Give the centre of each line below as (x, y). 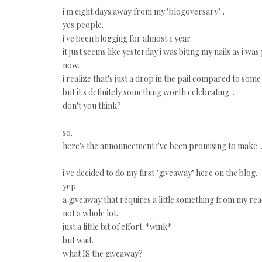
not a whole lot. (90, 213)
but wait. (78, 240)
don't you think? (92, 106)
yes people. (83, 25)
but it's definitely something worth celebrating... (149, 92)
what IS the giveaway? (103, 254)
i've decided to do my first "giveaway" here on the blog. (160, 173)
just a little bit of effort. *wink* (117, 227)
